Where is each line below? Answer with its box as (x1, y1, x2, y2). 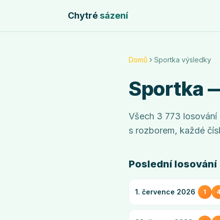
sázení (100, 10, 128, 21)
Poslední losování (129, 158, 217, 170)
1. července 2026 (135, 188, 195, 196)
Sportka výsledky (154, 55, 211, 64)
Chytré (68, 10, 98, 21)
